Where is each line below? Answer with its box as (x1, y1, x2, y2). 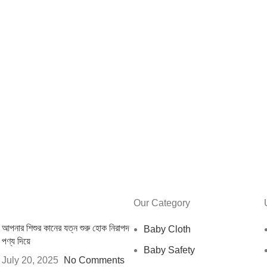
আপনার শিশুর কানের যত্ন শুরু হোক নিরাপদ (1, 223, 129, 234)
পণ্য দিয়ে (1, 236, 30, 247)
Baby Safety (144, 245, 195, 256)
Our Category (133, 198, 190, 209)
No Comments (63, 255, 125, 266)
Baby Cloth (144, 224, 191, 235)
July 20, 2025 (1, 255, 58, 266)
